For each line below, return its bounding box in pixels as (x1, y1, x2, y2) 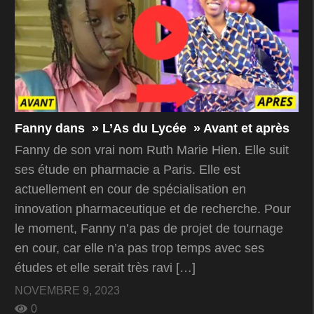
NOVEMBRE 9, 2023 (15, 285, 120, 297)
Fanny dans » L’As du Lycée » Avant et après (15, 121, 289, 136)
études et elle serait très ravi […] (15, 261, 196, 275)
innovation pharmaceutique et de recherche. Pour (15, 202, 291, 217)
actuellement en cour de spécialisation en (15, 182, 246, 197)
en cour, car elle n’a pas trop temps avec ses (15, 241, 264, 256)
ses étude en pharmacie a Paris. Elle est (15, 163, 240, 177)
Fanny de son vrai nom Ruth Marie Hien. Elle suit (15, 143, 289, 158)
